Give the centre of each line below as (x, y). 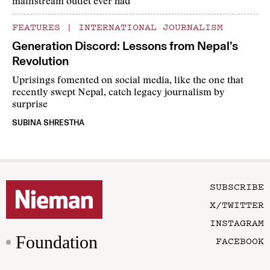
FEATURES (39, 27)
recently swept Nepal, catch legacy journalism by (118, 93)
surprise (30, 105)
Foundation (57, 242)
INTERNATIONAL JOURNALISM (148, 27)
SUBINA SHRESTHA (48, 123)
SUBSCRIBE (237, 187)
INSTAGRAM (237, 223)
